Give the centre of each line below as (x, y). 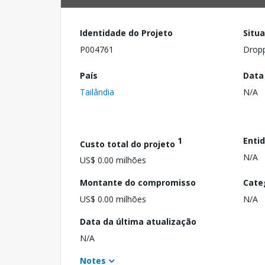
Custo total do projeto (129, 144)
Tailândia (97, 92)
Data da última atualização (138, 222)
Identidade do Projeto (126, 33)
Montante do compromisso (138, 183)
